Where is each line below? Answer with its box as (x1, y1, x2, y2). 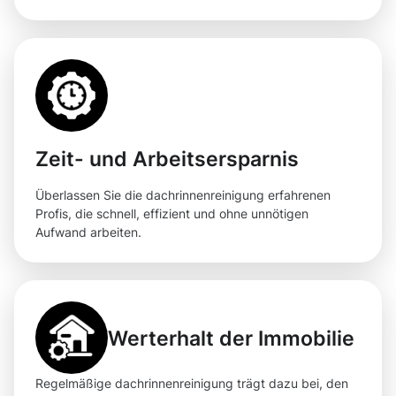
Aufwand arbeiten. (35, 225, 141, 240)
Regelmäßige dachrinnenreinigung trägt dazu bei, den (35, 376, 348, 392)
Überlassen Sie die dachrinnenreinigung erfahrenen (35, 187, 331, 203)
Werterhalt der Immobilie (108, 325, 354, 350)
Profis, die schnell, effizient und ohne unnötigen (35, 206, 308, 222)
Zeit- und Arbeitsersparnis (35, 147, 299, 171)
